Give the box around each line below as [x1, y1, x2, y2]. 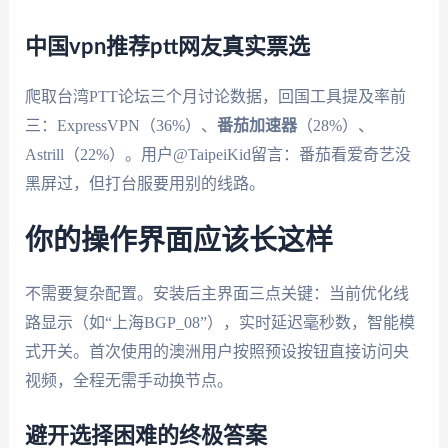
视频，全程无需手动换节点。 [24, 372, 233, 390]
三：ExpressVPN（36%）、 [24, 116, 217, 134]
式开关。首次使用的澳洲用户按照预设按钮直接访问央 [24, 343, 409, 361]
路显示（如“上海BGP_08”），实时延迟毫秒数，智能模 [24, 314, 415, 332]
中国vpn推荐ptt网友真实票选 [24, 35, 310, 58]
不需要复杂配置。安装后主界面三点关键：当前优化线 [24, 285, 409, 303]
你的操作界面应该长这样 [24, 227, 333, 256]
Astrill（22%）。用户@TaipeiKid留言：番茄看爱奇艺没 [24, 145, 411, 163]
